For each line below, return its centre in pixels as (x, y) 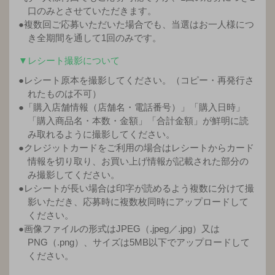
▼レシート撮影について (69, 60)
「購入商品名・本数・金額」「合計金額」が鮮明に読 (138, 120)
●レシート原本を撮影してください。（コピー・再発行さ (136, 80)
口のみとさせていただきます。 (92, 10)
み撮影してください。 (74, 174)
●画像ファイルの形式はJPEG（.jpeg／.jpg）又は (119, 228)
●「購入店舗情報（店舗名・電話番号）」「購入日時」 (132, 107)
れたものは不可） (64, 93)
